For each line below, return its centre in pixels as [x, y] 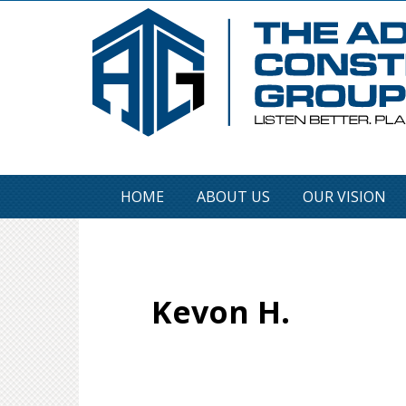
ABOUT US [233, 197]
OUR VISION [344, 197]
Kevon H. [221, 312]
